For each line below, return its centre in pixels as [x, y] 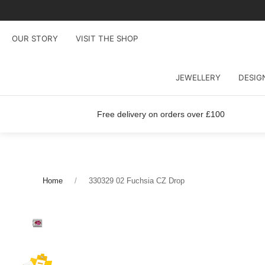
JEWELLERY [198, 77]
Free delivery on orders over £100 [161, 114]
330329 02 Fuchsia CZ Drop [137, 181]
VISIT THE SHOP [107, 38]
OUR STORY [35, 38]
